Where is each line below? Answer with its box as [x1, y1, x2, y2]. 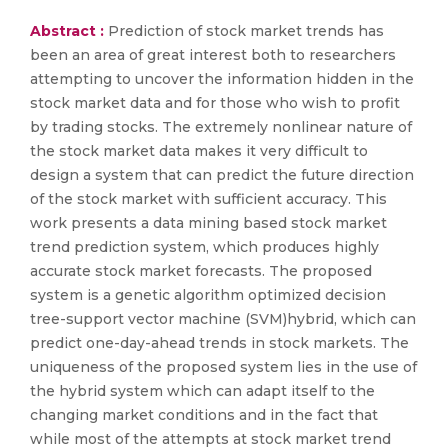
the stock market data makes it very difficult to [30, 142, 368, 160]
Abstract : [30, 22, 108, 40]
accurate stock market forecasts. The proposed [30, 262, 372, 280]
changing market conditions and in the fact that [30, 406, 378, 424]
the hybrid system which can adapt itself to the [30, 382, 375, 400]
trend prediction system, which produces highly [30, 238, 379, 256]
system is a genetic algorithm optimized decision [30, 286, 386, 304]
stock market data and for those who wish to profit [30, 94, 400, 112]
